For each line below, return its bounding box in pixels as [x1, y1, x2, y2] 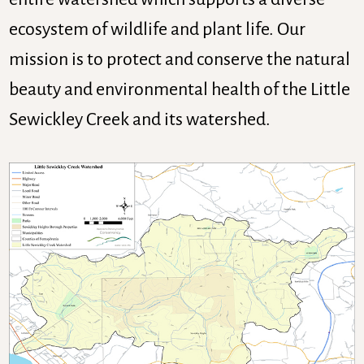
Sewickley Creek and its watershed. [9, 109, 271, 129]
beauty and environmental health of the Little [9, 79, 351, 99]
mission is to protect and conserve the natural [9, 49, 351, 69]
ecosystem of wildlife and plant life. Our [9, 19, 306, 39]
